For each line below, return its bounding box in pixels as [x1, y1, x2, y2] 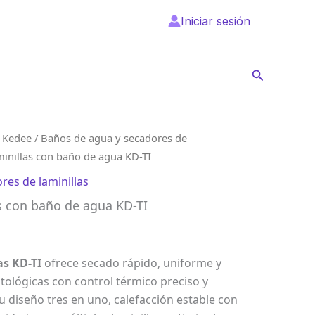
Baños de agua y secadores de [41, 131, 188, 145]
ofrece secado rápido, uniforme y [41, 255, 222, 271]
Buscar [250, 65, 291, 81]
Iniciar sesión [181, 14, 250, 28]
